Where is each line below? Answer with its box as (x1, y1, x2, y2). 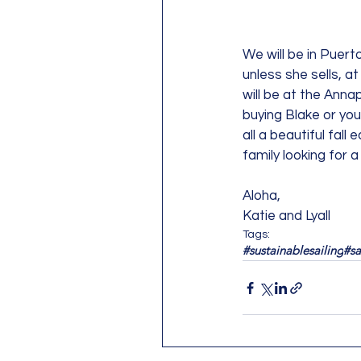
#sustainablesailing (243, 243, 343, 258)
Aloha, (243, 189, 284, 203)
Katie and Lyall (243, 209, 330, 223)
